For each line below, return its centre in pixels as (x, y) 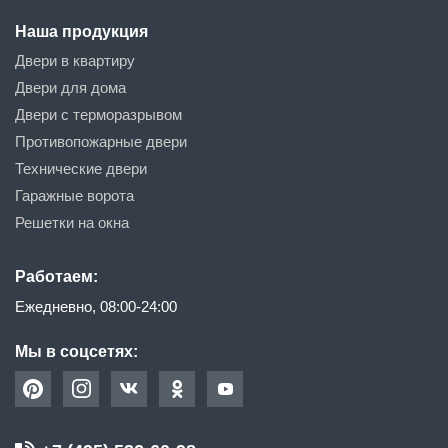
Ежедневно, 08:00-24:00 (96, 306)
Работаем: (56, 276)
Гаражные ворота (74, 195)
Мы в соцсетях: (76, 351)
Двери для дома (70, 87)
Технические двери (81, 168)
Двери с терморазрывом (98, 114)
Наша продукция (81, 31)
